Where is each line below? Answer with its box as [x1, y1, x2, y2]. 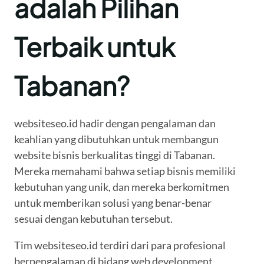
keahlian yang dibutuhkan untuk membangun [14, 133, 219, 146]
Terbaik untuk [14, 30, 175, 64]
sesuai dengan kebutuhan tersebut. [14, 212, 173, 226]
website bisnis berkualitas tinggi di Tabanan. [14, 148, 215, 162]
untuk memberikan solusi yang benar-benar [14, 196, 212, 210]
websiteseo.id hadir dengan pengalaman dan [14, 117, 216, 130]
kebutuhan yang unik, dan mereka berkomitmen [14, 180, 229, 194]
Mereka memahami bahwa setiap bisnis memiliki [14, 164, 236, 178]
